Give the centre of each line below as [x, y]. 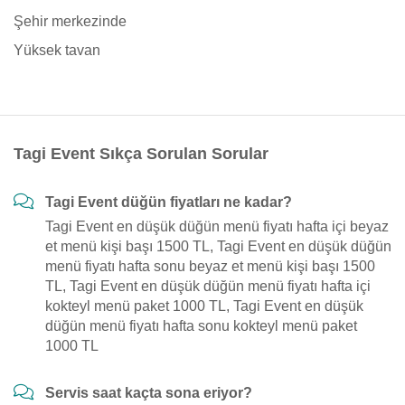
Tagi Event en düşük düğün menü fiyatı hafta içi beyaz [217, 226]
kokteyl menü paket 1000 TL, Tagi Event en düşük [204, 306]
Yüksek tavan [57, 50]
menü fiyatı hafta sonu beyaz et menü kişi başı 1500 [210, 266]
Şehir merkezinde [70, 21]
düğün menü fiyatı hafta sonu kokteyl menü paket [201, 326]
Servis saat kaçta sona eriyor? [149, 393]
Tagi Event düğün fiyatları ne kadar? [169, 202]
